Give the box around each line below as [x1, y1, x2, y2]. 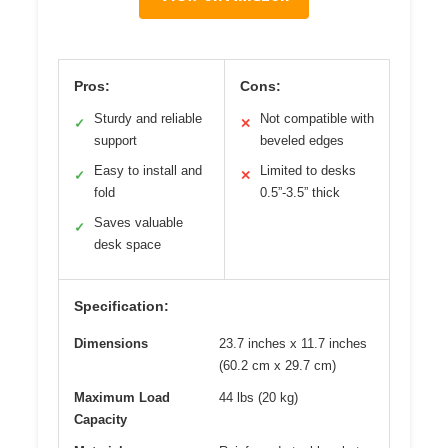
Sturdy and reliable [94, 111, 202, 127]
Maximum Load [74, 390, 170, 406]
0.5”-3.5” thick [259, 185, 340, 201]
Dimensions [74, 336, 148, 352]
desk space [94, 237, 161, 253]
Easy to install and [94, 163, 202, 179]
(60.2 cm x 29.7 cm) [219, 358, 336, 374]
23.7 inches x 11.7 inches [219, 336, 367, 352]
